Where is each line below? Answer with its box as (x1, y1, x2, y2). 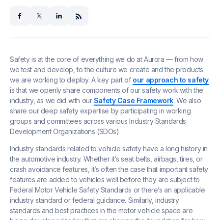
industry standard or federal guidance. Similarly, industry (10, 195, 179, 204)
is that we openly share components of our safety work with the (10, 85, 203, 94)
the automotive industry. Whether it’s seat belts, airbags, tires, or (10, 154, 203, 163)
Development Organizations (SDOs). (10, 127, 122, 136)
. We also (173, 96, 201, 105)
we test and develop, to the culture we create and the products (10, 65, 203, 74)
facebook (19, 14, 51, 23)
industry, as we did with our (10, 96, 94, 105)
